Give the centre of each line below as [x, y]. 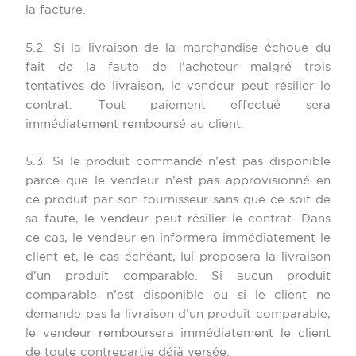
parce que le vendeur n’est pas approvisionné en [178, 181]
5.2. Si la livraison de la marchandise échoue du [178, 48]
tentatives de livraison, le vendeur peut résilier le [178, 86]
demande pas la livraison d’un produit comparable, [178, 315]
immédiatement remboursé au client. [135, 124]
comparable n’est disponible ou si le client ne [178, 296]
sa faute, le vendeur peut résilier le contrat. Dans [178, 219]
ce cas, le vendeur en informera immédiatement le [178, 238]
